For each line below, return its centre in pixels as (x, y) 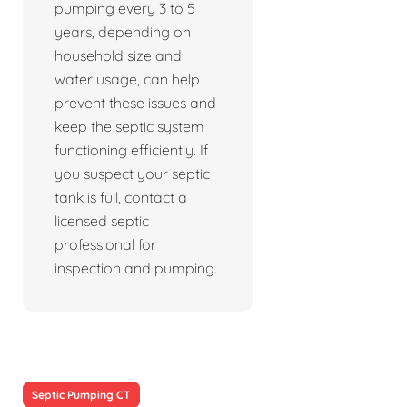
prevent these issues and (135, 103)
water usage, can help (127, 79)
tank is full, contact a (121, 198)
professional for (105, 245)
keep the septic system (129, 127)
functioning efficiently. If (131, 150)
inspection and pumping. (136, 268)
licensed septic (102, 221)
